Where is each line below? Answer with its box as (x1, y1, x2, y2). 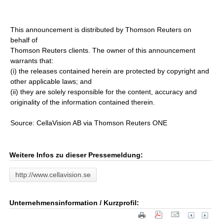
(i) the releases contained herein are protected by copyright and (10, 67, 210, 75)
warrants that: (10, 57, 54, 65)
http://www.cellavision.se (15, 171, 91, 179)
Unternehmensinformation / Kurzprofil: (9, 199, 140, 207)
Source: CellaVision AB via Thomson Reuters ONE (10, 119, 168, 127)
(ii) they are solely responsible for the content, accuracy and (10, 88, 197, 96)
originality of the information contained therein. (10, 98, 155, 106)
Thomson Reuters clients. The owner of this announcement (10, 46, 196, 54)
